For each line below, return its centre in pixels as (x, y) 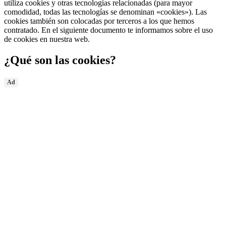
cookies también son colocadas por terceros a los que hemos (99, 21)
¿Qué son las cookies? (60, 60)
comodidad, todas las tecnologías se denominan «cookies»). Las (105, 12)
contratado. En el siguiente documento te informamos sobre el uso (108, 30)
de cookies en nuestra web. (47, 39)
